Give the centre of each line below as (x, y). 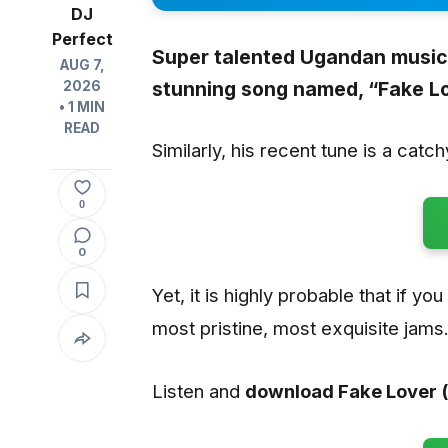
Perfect (82, 39)
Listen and (198, 390)
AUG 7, (82, 65)
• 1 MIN (82, 107)
